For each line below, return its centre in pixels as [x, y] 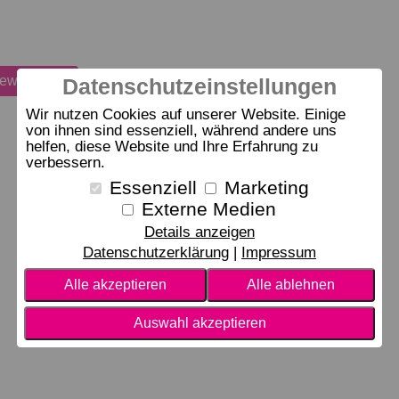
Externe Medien [209, 209]
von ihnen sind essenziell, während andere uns [181, 131]
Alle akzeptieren [115, 284]
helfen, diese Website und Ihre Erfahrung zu [172, 147]
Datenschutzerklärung [156, 252]
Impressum [279, 252]
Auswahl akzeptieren [199, 322]
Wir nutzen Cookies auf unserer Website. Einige [186, 115]
